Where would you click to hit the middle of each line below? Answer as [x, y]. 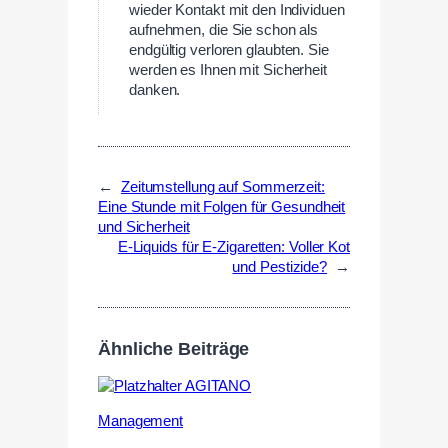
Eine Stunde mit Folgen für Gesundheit [222, 207]
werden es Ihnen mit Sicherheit [228, 70]
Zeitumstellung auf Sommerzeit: [222, 187]
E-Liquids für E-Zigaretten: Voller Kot [233, 247]
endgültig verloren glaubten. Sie [229, 50]
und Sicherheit [144, 227]
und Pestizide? [280, 267]
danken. [155, 90]
